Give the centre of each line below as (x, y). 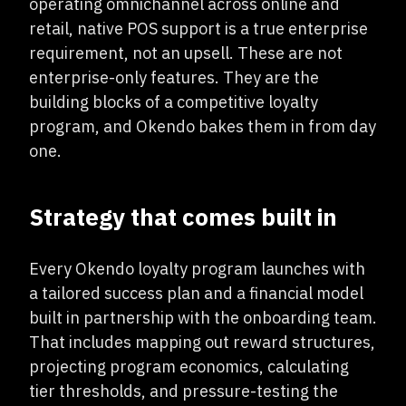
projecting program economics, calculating (189, 367)
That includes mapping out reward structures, (202, 342)
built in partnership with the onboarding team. (203, 318)
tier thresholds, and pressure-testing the (184, 391)
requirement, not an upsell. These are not (186, 53)
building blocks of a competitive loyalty (174, 102)
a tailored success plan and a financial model (196, 293)
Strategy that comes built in (183, 217)
